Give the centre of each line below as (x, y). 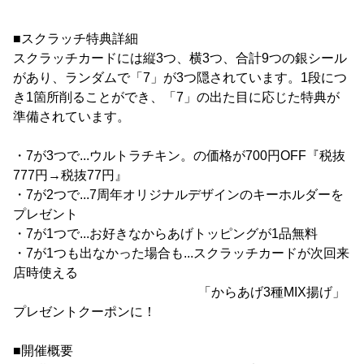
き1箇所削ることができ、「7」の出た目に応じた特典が (176, 97)
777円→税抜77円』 (70, 175)
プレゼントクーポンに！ (84, 312)
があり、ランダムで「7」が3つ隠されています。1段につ (180, 78)
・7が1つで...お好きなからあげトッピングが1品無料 (165, 234)
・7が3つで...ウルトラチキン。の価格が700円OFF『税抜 (179, 156)
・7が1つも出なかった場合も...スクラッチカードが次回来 (181, 253)
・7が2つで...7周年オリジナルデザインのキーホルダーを (178, 195)
